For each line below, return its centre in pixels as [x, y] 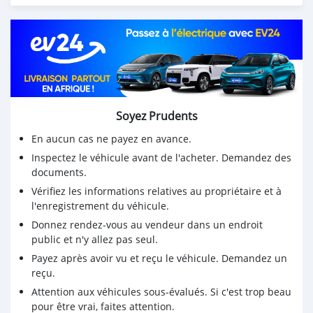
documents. [59, 173]
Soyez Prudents [156, 116]
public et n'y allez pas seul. [95, 240]
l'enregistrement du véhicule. [100, 206]
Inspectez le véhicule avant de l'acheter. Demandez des [161, 158]
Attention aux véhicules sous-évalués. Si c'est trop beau [161, 292]
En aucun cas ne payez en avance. [111, 139]
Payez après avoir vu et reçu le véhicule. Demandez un [159, 259]
